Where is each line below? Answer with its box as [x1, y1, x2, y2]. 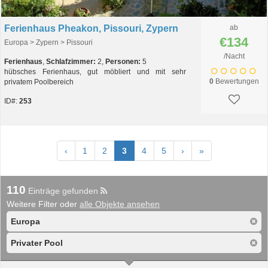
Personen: [105, 57, 141, 66]
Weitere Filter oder [7, 199, 80, 209]
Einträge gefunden [26, 186, 100, 196]
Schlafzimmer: [46, 57, 96, 66]
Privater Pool [11, 238, 63, 248]
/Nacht [223, 52, 245, 60]
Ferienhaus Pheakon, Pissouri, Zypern [4, 23, 178, 33]
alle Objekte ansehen [80, 199, 160, 209]
